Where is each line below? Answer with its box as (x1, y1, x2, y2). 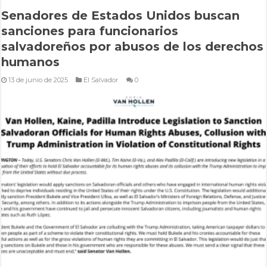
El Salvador (83, 75, 119, 84)
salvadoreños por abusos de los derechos (1, 39, 264, 54)
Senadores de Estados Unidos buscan (1, 8, 240, 23)
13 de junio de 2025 (8, 75, 69, 84)
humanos (1, 54, 60, 69)
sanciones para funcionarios (1, 23, 179, 38)
